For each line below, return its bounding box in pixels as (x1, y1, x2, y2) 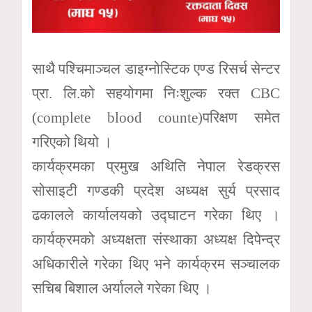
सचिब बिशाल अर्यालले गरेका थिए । (32, 280, 212, 297)
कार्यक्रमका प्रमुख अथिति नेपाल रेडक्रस (32, 158, 280, 175)
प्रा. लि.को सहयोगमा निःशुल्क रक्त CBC (32, 85, 280, 102)
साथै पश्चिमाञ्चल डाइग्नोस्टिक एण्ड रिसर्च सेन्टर (32, 61, 280, 78)
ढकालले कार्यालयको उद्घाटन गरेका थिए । (32, 207, 280, 224)
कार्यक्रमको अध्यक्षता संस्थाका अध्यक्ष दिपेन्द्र (32, 231, 280, 249)
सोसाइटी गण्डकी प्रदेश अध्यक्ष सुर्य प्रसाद (32, 182, 280, 200)
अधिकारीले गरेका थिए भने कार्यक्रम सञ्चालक (32, 256, 280, 273)
